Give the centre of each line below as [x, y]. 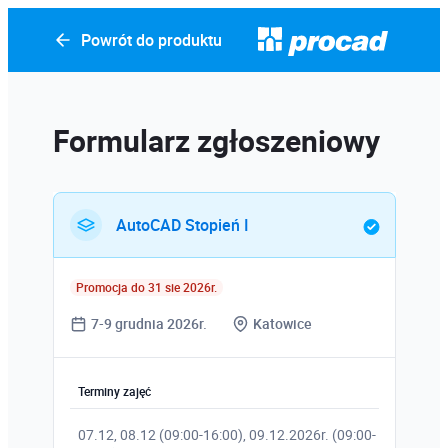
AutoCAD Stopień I [182, 225]
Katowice [282, 323]
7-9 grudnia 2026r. [148, 323]
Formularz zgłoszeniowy [216, 140]
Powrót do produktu [151, 40]
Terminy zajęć [114, 391]
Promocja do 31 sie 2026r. [146, 287]
